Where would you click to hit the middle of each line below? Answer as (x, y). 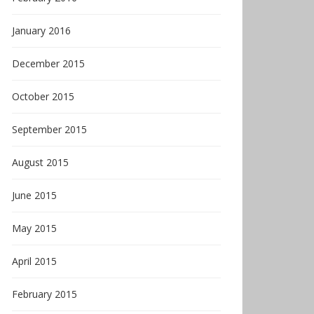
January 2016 (41, 30)
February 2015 (45, 294)
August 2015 (40, 162)
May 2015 (34, 228)
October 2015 (43, 96)
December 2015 (48, 63)
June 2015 (34, 195)
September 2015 (49, 129)
